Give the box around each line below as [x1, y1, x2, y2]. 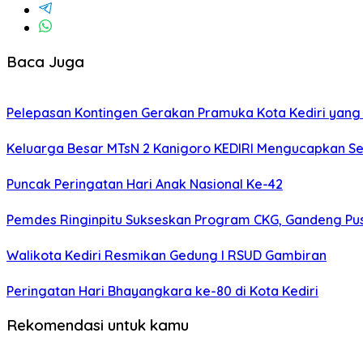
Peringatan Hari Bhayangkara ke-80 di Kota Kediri [6, 283, 318, 300]
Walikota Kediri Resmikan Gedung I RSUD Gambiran [6, 247, 327, 264]
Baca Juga [6, 51, 84, 71]
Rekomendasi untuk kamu [6, 314, 189, 335]
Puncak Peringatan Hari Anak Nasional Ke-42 [6, 176, 283, 193]
